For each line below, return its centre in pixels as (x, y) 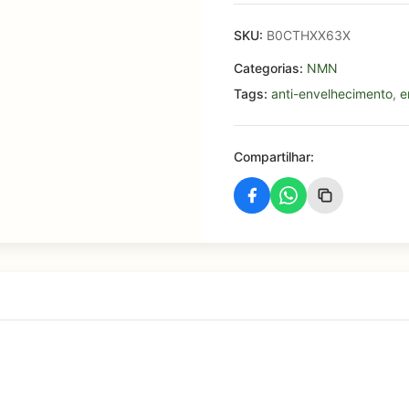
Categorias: (268, 68)
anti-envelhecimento (332, 94)
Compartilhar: (274, 157)
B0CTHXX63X (307, 35)
